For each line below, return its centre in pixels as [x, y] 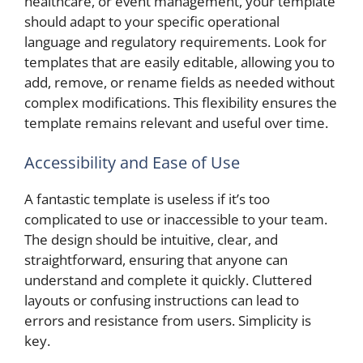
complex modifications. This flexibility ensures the [181, 102]
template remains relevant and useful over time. [176, 122]
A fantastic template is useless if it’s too [147, 199]
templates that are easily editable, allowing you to [179, 62]
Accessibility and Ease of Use [132, 162]
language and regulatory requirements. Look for [175, 41]
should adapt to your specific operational [152, 21]
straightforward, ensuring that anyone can [156, 260]
